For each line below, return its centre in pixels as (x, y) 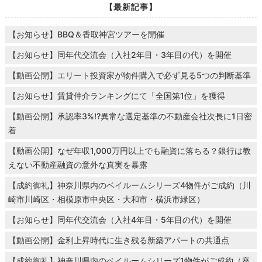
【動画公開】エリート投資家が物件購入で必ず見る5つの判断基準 (129, 75)
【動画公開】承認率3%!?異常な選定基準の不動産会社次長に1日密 (130, 116)
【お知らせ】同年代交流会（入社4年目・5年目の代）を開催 (120, 219)
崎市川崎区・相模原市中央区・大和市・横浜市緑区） (106, 199)
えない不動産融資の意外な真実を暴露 (77, 164)
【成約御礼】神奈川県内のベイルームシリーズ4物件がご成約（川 (129, 185)
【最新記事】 (131, 6)
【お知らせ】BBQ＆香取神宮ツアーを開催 (86, 34)
